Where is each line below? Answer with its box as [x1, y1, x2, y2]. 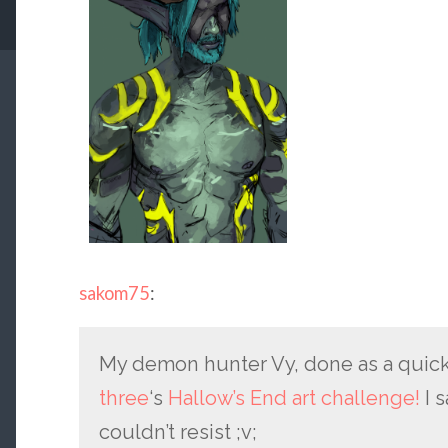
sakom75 [78, 282, 150, 305]
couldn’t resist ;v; [98, 420, 257, 445]
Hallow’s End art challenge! [167, 386, 420, 411]
